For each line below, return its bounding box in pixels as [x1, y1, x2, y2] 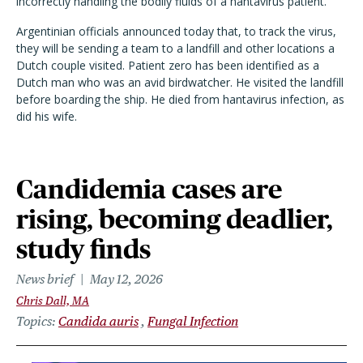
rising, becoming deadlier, [16, 204, 333, 234]
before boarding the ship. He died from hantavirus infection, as [16, 92, 344, 107]
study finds [16, 234, 151, 264]
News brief [16, 271, 74, 287]
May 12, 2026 [90, 271, 163, 287]
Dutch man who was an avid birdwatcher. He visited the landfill [16, 75, 344, 90]
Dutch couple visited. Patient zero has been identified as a [16, 58, 319, 73]
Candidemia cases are [16, 174, 282, 204]
